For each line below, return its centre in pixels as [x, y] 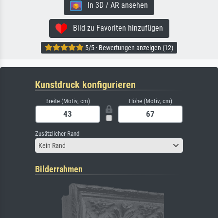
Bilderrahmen [59, 169]
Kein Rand [52, 145]
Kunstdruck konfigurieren [85, 85]
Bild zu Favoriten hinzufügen [115, 28]
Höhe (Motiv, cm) [150, 101]
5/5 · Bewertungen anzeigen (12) [128, 47]
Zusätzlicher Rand [57, 134]
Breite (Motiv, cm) [68, 101]
